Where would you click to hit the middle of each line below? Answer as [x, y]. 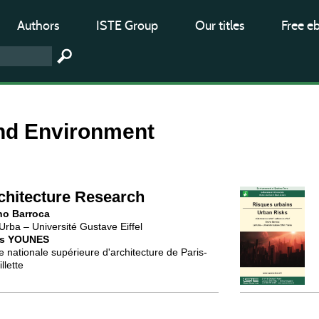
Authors [38, 26]
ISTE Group [127, 26]
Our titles [220, 26]
